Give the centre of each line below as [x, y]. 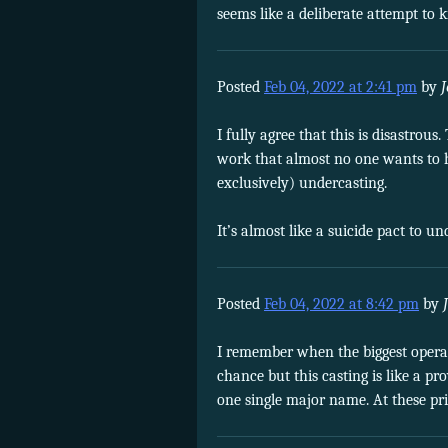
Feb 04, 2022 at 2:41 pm [340, 86]
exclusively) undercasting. [302, 182]
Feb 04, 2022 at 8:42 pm [341, 303]
